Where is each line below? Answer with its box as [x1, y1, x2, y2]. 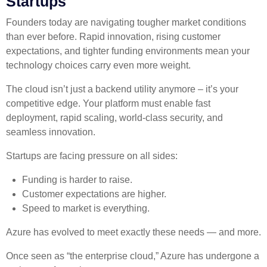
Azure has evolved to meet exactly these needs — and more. [6, 226, 261, 237]
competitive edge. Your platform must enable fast [6, 98, 210, 108]
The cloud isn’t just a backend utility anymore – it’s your [6, 83, 238, 94]
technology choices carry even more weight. [6, 60, 191, 70]
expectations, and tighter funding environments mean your [6, 45, 250, 56]
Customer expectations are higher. [22, 188, 167, 199]
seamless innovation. [6, 126, 95, 137]
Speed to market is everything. [22, 203, 150, 213]
